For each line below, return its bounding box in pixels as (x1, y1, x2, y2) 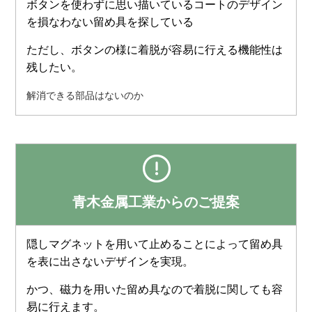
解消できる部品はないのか (26, 89, 144, 101)
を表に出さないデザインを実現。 (26, 254, 194, 268)
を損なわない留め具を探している (26, 15, 194, 29)
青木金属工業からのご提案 (72, 193, 240, 210)
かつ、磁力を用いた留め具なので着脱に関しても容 (26, 282, 283, 296)
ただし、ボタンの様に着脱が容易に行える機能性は (26, 42, 283, 56)
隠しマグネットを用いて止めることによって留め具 (26, 237, 283, 251)
